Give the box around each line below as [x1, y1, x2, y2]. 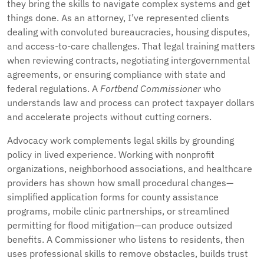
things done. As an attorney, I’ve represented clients [7, 12, 229, 24]
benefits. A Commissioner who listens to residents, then [7, 233, 245, 245]
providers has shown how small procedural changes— [7, 177, 233, 189]
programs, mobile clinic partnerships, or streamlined [7, 205, 229, 217]
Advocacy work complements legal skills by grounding [7, 134, 234, 146]
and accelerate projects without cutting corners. [7, 111, 212, 123]
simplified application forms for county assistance [7, 191, 219, 203]
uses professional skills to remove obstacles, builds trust [7, 247, 248, 259]
